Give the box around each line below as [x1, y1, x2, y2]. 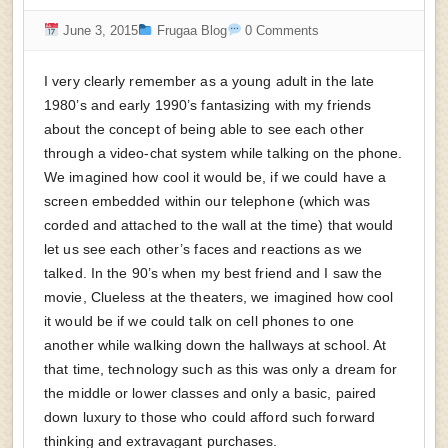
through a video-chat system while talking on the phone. [44, 145, 403, 161]
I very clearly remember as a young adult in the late [44, 73, 375, 89]
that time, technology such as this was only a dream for [44, 361, 398, 377]
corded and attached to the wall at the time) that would [44, 217, 394, 233]
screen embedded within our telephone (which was [44, 193, 370, 209]
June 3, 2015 [58, 23, 138, 38]
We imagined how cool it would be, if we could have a [44, 169, 387, 185]
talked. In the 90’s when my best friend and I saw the [44, 265, 383, 281]
